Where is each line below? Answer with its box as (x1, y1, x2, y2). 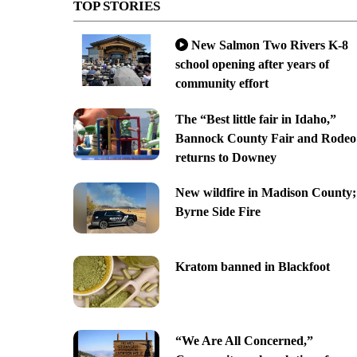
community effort (175, 76, 269, 90)
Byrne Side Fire (175, 205, 261, 219)
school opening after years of (175, 57, 329, 71)
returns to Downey (175, 150, 277, 164)
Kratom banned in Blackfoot (175, 260, 330, 274)
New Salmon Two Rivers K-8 (190, 37, 348, 52)
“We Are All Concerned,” (175, 333, 313, 347)
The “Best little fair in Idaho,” (175, 112, 336, 126)
